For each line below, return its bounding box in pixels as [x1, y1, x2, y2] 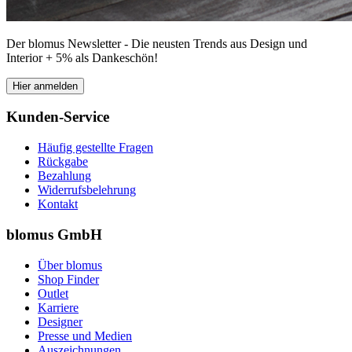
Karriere [38, 300, 79, 314]
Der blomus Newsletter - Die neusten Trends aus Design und [6, 36, 307, 50]
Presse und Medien [38, 328, 132, 343]
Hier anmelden [13, 79, 78, 92]
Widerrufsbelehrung [38, 183, 136, 197]
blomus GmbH [6, 225, 102, 243]
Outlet [38, 286, 68, 300]
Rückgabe [38, 155, 88, 169]
